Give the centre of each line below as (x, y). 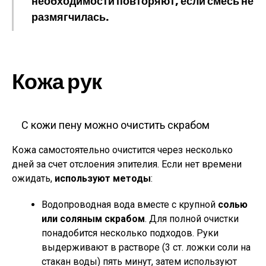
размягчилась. (70, 17)
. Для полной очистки (192, 219)
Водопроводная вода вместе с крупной (130, 205)
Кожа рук (57, 82)
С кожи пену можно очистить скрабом (115, 125)
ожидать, (33, 178)
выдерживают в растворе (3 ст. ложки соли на (146, 247)
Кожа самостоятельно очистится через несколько (122, 150)
